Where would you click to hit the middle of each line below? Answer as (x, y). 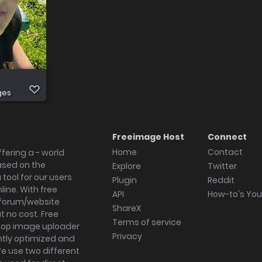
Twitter (222, 166)
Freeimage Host (148, 137)
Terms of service (147, 222)
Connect (227, 137)
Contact (225, 152)
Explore (127, 166)
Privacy (127, 236)
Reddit (221, 180)
